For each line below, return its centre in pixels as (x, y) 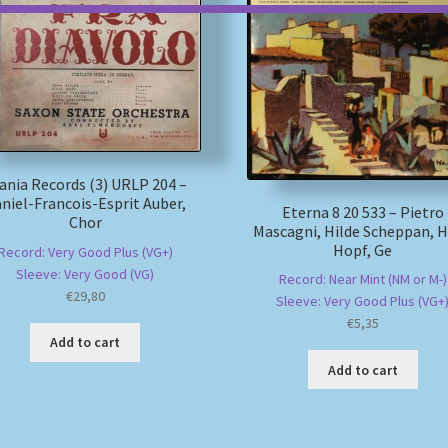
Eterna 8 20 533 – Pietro (362, 211)
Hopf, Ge (363, 249)
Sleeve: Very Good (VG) (85, 273)
